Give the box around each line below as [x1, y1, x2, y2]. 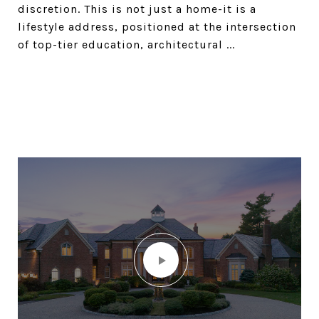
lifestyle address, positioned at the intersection [18, 20, 296, 33]
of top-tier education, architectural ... [18, 38, 235, 51]
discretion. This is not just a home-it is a [18, 2, 256, 16]
